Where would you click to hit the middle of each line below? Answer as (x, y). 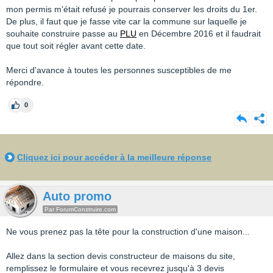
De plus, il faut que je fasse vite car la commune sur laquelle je (126, 21)
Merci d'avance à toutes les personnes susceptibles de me (119, 70)
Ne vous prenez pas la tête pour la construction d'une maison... (128, 232)
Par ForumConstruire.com (80, 209)
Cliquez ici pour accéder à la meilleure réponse (114, 157)
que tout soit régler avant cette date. (76, 46)
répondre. (25, 82)
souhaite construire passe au (63, 34)
